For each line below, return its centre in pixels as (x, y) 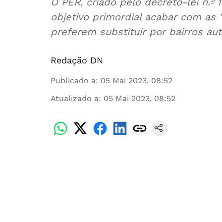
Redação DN (77, 60)
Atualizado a (75, 98)
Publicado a (73, 81)
